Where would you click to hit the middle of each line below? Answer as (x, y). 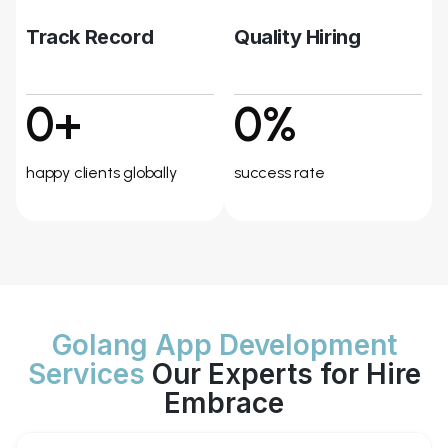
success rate (279, 172)
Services (86, 374)
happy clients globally (101, 172)
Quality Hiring (297, 37)
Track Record (90, 37)
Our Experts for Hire (282, 374)
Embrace (224, 403)
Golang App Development (224, 345)
